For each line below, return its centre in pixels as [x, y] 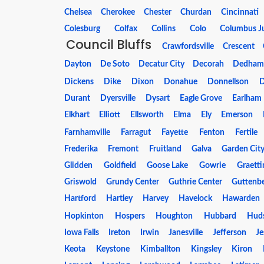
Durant [77, 98]
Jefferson [229, 233]
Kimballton [160, 249]
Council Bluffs [109, 44]
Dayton [78, 64]
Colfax [126, 29]
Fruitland [165, 149]
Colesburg [82, 29]
